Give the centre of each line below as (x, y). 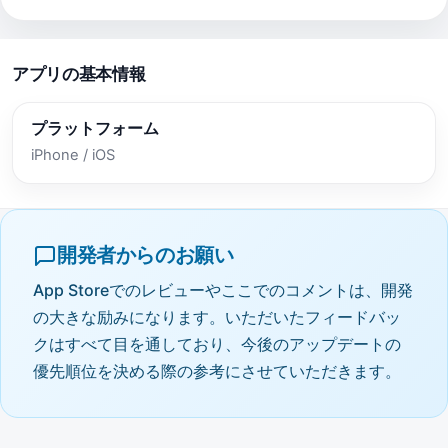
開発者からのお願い (145, 255)
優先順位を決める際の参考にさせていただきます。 (217, 371)
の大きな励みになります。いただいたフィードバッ (217, 317)
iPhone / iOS (73, 155)
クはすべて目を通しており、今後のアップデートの (217, 344)
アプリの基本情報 (79, 74)
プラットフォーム (95, 129)
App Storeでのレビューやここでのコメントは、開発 (223, 290)
